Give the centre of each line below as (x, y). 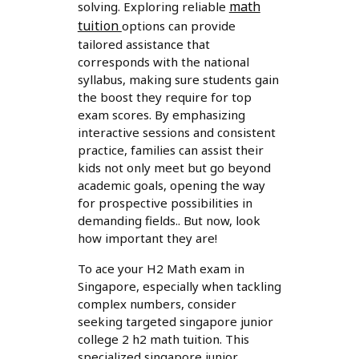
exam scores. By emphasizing (161, 115)
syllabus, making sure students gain (178, 80)
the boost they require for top (164, 97)
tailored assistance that (143, 44)
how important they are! (147, 238)
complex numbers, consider (157, 304)
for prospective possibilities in (165, 203)
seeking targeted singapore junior (175, 322)
